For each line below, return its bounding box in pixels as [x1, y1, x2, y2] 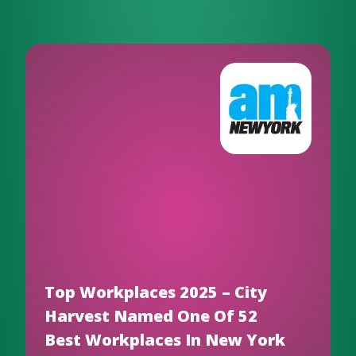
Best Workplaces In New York [44, 329, 285, 350]
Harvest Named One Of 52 [44, 305, 257, 327]
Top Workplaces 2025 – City [44, 281, 267, 303]
